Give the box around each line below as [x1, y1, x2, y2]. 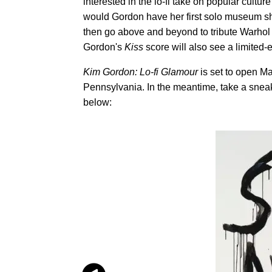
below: [83, 97, 112, 107]
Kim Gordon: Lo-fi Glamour [83, 67, 198, 77]
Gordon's [83, 42, 124, 52]
